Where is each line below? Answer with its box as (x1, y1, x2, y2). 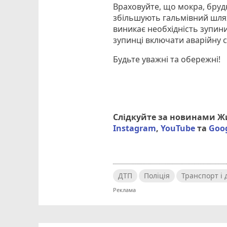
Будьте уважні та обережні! (113, 53, 221, 65)
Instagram (113, 122, 157, 134)
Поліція (144, 170, 170, 180)
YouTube (161, 122, 196, 134)
